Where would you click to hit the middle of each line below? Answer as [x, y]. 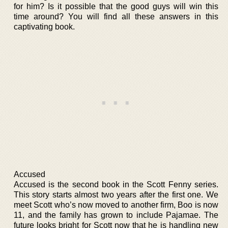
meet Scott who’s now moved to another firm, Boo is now [116, 205]
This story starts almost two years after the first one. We [116, 194]
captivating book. [44, 26]
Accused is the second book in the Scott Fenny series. [116, 184]
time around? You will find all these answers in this [116, 16]
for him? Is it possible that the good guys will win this [116, 6]
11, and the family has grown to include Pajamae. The [116, 215]
